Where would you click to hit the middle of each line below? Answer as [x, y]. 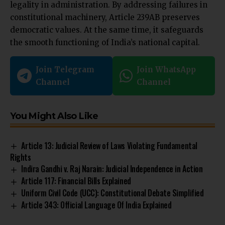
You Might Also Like [54, 116]
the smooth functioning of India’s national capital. [105, 42]
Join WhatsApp [166, 69]
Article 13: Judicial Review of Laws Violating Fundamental [109, 145]
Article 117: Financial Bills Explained [76, 181]
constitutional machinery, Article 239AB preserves [105, 17]
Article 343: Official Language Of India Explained [96, 205]
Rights [21, 157]
